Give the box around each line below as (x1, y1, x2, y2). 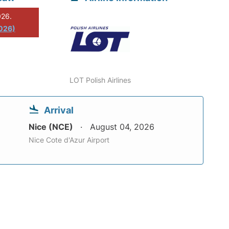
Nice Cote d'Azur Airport (29, 135, 109, 144)
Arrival (44, 104, 74, 116)
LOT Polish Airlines (70, 75, 131, 84)
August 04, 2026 (90, 121, 154, 132)
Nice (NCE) (29, 121, 75, 132)
